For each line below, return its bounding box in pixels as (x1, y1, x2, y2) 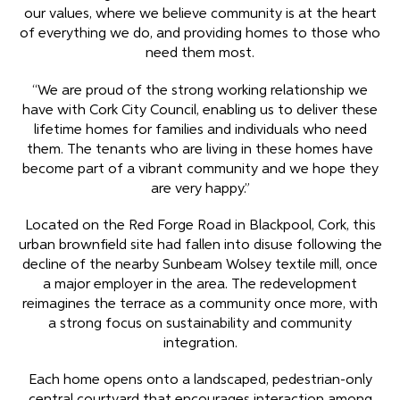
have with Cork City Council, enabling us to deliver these (22, 103, 378, 118)
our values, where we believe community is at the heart (23, 7, 377, 22)
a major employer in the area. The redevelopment (43, 277, 357, 292)
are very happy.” (150, 181, 250, 196)
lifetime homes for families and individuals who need (33, 122, 367, 137)
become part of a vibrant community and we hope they (21, 162, 379, 177)
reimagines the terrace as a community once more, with (22, 296, 378, 312)
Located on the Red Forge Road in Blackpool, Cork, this (24, 218, 376, 233)
